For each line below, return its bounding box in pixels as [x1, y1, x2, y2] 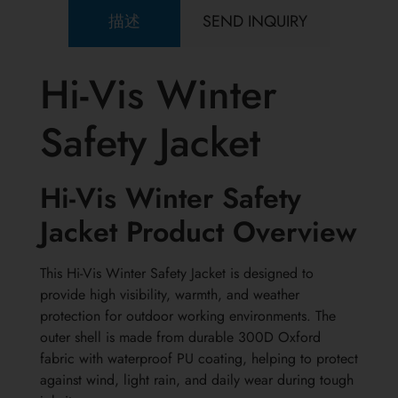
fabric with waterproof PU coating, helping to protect [40, 348, 358, 370]
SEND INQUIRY [203, 10, 307, 34]
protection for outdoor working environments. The [40, 306, 336, 327]
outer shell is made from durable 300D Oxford [40, 327, 321, 348]
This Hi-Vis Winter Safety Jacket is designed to [40, 263, 314, 284]
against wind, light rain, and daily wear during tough [40, 370, 354, 391]
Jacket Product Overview [40, 211, 357, 253]
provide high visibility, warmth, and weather [40, 284, 299, 306]
